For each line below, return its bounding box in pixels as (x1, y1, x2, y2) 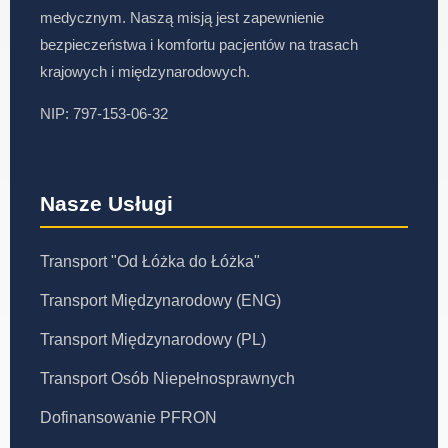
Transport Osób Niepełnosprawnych (40, 370, 295, 387)
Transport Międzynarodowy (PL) (40, 331, 266, 348)
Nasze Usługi (40, 192, 173, 215)
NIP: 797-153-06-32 (40, 105, 168, 122)
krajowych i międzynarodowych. (40, 63, 250, 80)
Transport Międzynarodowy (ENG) (40, 292, 281, 309)
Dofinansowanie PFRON (40, 409, 217, 426)
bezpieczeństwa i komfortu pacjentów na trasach (40, 36, 358, 53)
